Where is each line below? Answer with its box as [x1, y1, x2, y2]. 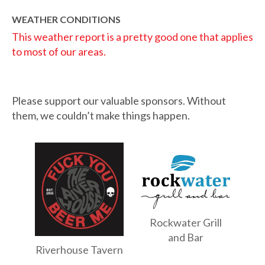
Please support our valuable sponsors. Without [12, 93, 226, 107]
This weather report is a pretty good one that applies [12, 30, 253, 43]
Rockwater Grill [150, 215, 222, 229]
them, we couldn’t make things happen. [12, 108, 190, 122]
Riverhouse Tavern [35, 243, 123, 256]
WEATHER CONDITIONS [12, 13, 121, 25]
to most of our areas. [12, 44, 106, 58]
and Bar [168, 230, 203, 244]
